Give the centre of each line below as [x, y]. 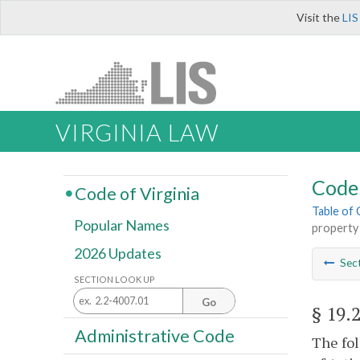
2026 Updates [118, 254]
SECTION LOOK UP [115, 279]
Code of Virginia [137, 193]
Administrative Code [154, 335]
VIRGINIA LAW [137, 133]
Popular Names [122, 225]
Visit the [319, 17]
